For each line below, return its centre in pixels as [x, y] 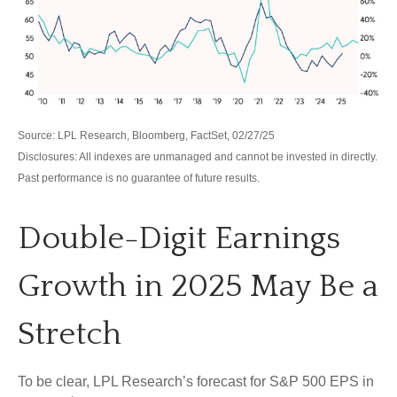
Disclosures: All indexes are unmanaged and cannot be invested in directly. [198, 157]
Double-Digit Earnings [179, 239]
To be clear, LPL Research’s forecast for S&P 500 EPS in [196, 382]
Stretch [70, 335]
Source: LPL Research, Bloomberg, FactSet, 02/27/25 [146, 136]
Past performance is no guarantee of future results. [139, 179]
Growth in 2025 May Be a [198, 287]
